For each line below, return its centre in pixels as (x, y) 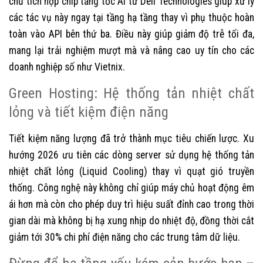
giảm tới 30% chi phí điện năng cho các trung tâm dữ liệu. (124, 237)
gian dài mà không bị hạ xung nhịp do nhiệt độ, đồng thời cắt (131, 220)
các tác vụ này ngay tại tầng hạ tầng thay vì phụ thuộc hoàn (131, 17)
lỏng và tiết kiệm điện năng (89, 112)
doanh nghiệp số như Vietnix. (67, 67)
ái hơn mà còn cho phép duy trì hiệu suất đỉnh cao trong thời (131, 204)
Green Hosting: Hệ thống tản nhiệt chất (131, 93)
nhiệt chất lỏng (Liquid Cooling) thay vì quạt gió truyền (131, 171)
